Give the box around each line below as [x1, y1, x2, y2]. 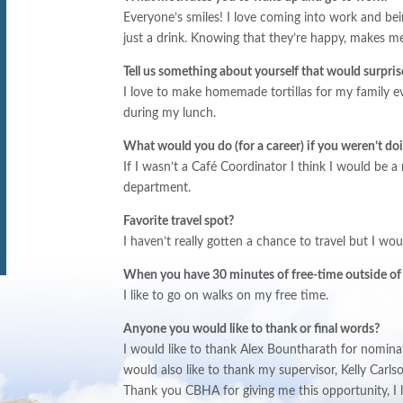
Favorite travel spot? [123, 215, 235, 228]
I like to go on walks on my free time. [123, 290, 329, 303]
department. [123, 182, 192, 195]
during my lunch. [123, 107, 217, 121]
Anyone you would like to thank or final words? [123, 323, 381, 336]
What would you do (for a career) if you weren [123, 140, 376, 154]
